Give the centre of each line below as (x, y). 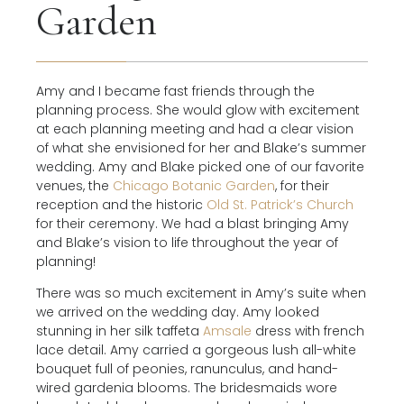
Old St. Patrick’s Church (280, 205)
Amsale (225, 331)
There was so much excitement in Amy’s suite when (201, 293)
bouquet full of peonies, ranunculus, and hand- (187, 369)
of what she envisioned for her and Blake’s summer (201, 148)
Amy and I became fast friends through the (175, 91)
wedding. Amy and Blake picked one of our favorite (200, 167)
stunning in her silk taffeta (118, 331)
